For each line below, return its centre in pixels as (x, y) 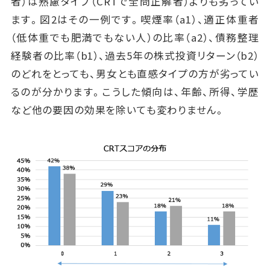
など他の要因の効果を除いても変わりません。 (118, 110)
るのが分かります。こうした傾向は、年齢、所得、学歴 (135, 92)
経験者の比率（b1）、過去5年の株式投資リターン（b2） (135, 56)
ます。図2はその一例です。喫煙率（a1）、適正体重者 (135, 20)
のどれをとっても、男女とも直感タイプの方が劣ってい (135, 74)
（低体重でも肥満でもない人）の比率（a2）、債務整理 (135, 38)
